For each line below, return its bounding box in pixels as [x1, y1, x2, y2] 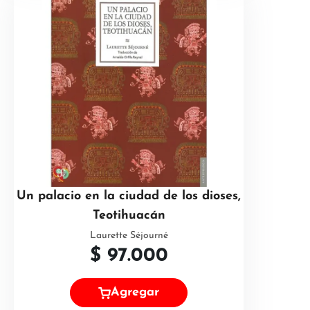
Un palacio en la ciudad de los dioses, [17, 190, 241, 203]
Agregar [111, 286, 159, 300]
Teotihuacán [92, 209, 165, 222]
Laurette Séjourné [89, 230, 168, 241]
